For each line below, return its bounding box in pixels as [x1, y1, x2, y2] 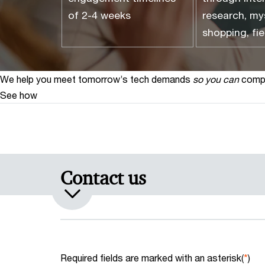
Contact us [60, 166, 146, 190]
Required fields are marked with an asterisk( [60, 252, 244, 263]
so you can [193, 73, 239, 85]
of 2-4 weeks [68, 9, 131, 21]
